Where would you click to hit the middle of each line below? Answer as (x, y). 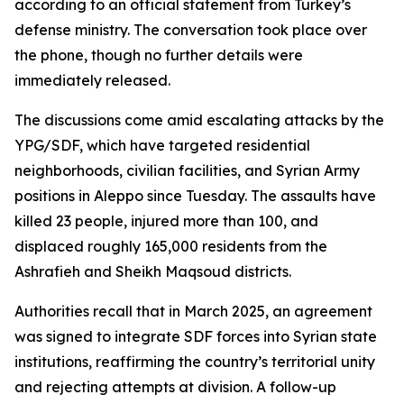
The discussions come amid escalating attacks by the (199, 120)
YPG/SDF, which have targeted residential (162, 145)
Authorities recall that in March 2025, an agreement (193, 311)
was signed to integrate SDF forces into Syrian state (196, 336)
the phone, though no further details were (159, 55)
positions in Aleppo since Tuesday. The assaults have (195, 196)
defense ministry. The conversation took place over (191, 30)
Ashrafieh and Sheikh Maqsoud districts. (153, 271)
